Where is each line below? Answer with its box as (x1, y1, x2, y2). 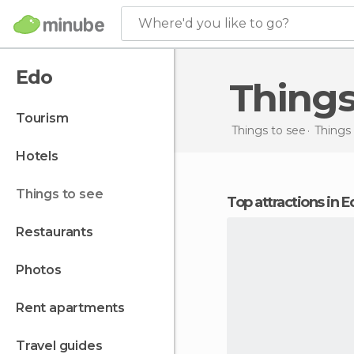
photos (24, 262, 62, 277)
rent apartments (24, 300, 126, 315)
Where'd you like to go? (138, 16, 289, 31)
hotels (25, 149, 58, 164)
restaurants (24, 224, 93, 239)
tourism (24, 111, 69, 126)
